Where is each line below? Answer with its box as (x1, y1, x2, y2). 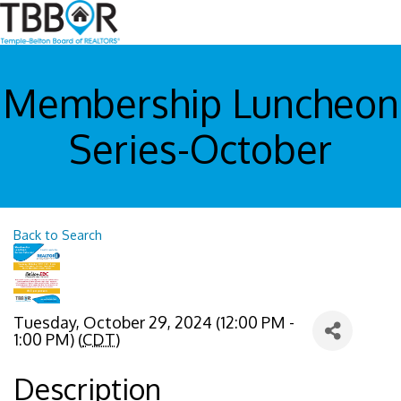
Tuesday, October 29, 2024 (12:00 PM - (13, 311, 294, 332)
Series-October (69, 124, 332, 174)
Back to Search (13, 226, 102, 243)
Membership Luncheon (2, 79, 399, 128)
